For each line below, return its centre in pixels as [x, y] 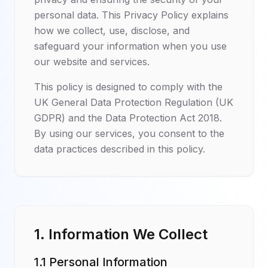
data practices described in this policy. [120, 149]
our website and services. [92, 62]
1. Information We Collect [121, 234]
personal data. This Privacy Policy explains [131, 15]
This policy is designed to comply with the [128, 87]
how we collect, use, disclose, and [112, 31]
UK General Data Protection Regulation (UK [134, 102]
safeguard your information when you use [130, 46]
